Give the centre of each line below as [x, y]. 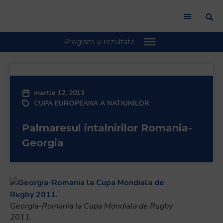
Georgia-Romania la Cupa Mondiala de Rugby [91, 206]
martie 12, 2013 [59, 93]
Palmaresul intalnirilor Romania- [107, 128]
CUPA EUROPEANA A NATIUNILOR [92, 103]
